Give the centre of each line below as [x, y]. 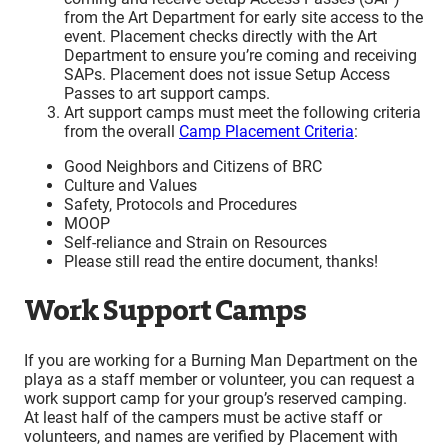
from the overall [121, 131]
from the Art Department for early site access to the [243, 17]
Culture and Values [130, 185]
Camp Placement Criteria [266, 131]
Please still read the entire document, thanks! [221, 261]
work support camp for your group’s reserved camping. [215, 398]
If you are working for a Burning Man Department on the [220, 360]
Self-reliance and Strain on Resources [195, 242]
